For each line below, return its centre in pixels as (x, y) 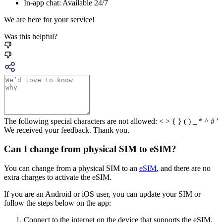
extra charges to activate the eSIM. (58, 177)
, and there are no (184, 168)
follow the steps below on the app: (57, 203)
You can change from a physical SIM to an (72, 168)
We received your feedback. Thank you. (67, 130)
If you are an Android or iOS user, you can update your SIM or (102, 194)
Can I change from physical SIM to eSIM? (90, 149)
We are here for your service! (49, 19)
